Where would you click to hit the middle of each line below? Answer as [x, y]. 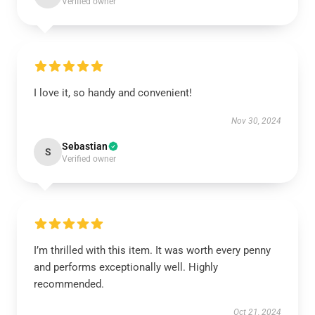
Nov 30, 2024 [256, 121]
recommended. [69, 284]
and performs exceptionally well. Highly [126, 267]
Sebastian [85, 146]
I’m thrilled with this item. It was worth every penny [152, 250]
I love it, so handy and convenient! [113, 93]
